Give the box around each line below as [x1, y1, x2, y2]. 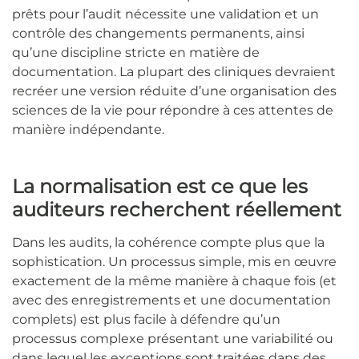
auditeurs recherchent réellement [12, 197, 341, 221]
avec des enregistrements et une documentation [12, 292, 331, 308]
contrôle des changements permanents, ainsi [12, 25, 305, 41]
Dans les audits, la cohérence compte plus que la [12, 234, 325, 250]
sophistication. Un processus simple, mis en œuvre [12, 253, 337, 269]
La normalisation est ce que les [12, 174, 308, 198]
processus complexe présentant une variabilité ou [12, 330, 333, 346]
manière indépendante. [12, 121, 164, 137]
